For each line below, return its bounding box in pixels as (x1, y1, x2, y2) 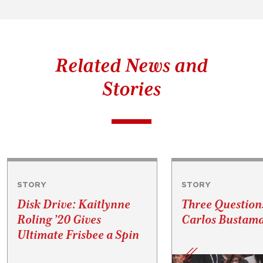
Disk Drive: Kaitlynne (17, 197, 130, 211)
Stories (102, 77, 161, 99)
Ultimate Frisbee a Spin (17, 227, 139, 242)
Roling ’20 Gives (17, 212, 101, 227)
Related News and (55, 54, 208, 76)
